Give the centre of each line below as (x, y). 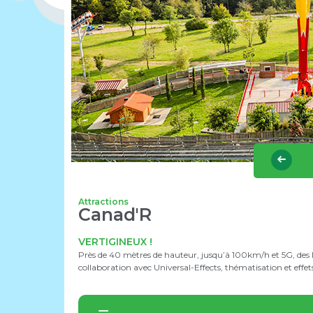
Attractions (103, 202)
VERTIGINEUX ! (115, 242)
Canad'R (115, 214)
